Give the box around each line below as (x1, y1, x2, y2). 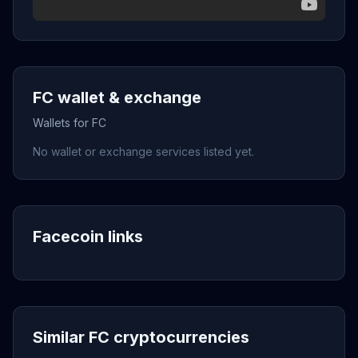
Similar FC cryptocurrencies (33, 328, 249, 347)
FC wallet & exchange (33, 88, 201, 107)
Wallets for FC (33, 116, 106, 129)
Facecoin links (33, 227, 143, 246)
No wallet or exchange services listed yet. (33, 145, 254, 158)
